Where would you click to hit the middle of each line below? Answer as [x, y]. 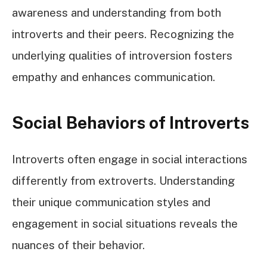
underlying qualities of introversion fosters [122, 55]
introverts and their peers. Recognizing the [123, 34]
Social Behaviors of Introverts [131, 123]
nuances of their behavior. [78, 245]
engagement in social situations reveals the [125, 223]
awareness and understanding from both [117, 12]
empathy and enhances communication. [114, 77]
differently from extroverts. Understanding [123, 180]
